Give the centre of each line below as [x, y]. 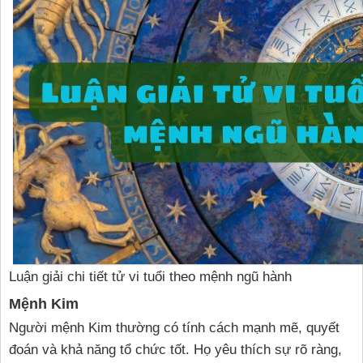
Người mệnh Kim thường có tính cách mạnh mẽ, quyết [174, 328]
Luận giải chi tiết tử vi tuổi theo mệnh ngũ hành [150, 277]
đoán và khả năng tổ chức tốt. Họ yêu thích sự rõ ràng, [175, 350]
